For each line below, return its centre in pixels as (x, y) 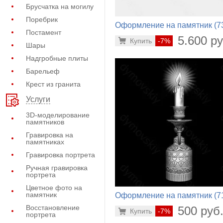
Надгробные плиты (57, 58)
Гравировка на (50, 135)
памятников (45, 122)
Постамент (44, 32)
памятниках (45, 142)
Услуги (38, 100)
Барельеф (43, 71)
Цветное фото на (54, 188)
